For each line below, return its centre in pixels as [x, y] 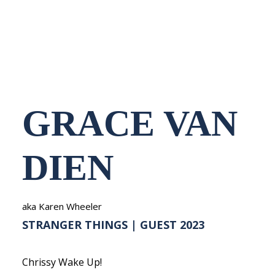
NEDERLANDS [137, 13]
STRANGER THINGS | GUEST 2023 [113, 225]
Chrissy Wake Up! [62, 262]
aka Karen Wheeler [62, 206]
